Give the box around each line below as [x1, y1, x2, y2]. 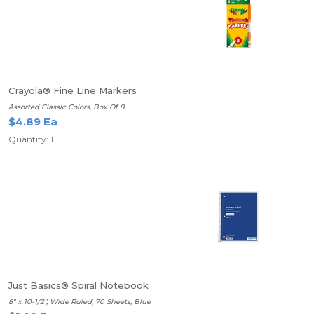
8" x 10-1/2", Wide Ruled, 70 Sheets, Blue [8, 297, 151, 306]
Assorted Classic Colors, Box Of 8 [8, 102, 124, 111]
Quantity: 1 [8, 134, 53, 144]
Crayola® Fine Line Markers [8, 85, 137, 96]
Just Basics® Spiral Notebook [8, 280, 149, 291]
